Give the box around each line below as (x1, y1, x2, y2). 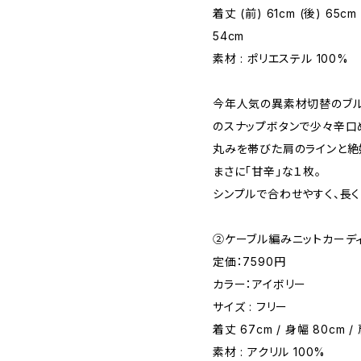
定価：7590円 (213, 255, 286, 268)
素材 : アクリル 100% (213, 345, 326, 359)
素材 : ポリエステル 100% (213, 52, 349, 65)
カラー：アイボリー (213, 277, 307, 291)
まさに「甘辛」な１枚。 (213, 164, 322, 178)
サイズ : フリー (213, 300, 288, 313)
